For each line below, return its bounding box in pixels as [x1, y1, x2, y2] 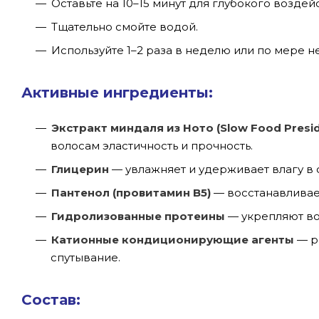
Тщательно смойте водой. [51, 19, 198, 33]
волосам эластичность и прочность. [51, 138, 253, 152]
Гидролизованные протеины [51, 209, 225, 223]
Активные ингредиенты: [21, 83, 213, 101]
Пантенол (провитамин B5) [51, 185, 211, 199]
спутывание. [51, 250, 120, 264]
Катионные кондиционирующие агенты [51, 232, 294, 246]
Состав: [21, 291, 80, 308]
